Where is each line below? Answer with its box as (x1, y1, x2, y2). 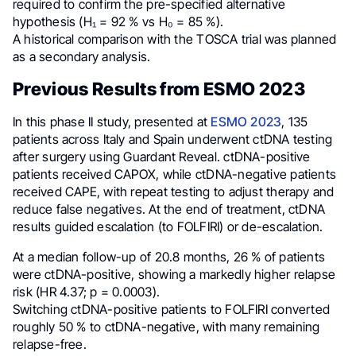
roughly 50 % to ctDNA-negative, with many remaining (13, 319, 320, 335)
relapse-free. (13, 336, 87, 353)
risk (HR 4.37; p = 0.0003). (13, 284, 161, 300)
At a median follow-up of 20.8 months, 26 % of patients (13, 249, 326, 265)
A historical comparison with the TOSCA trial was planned (13, 31, 337, 48)
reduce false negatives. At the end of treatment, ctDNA (13, 201, 326, 218)
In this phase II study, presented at (13, 114, 211, 130)
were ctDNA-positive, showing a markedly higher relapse (13, 266, 336, 283)
